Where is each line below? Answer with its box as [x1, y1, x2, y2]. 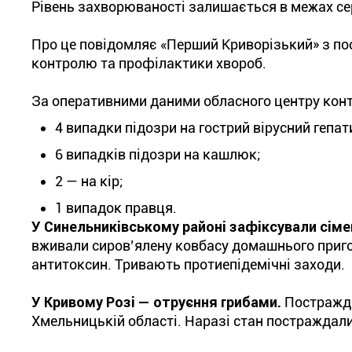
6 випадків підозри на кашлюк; [55, 146, 261, 163]
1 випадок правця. [55, 200, 177, 216]
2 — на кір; [55, 173, 123, 189]
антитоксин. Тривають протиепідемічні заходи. [31, 256, 345, 273]
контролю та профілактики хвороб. [31, 55, 266, 71]
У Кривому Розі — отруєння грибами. [31, 294, 281, 310]
